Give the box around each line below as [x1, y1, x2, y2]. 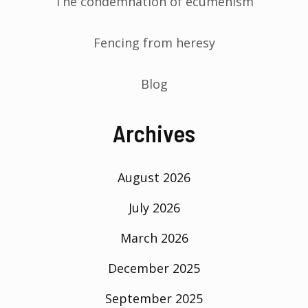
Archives [113, 118, 195, 147]
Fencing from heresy [93, 34, 215, 51]
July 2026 [128, 199, 180, 216]
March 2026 [120, 229, 188, 246]
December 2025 [108, 259, 200, 276]
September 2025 [105, 289, 203, 307]
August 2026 [118, 168, 190, 186]
